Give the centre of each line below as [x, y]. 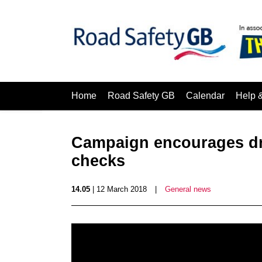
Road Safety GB [141, 96]
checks [98, 161]
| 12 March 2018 [118, 189]
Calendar [205, 96]
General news [188, 189]
